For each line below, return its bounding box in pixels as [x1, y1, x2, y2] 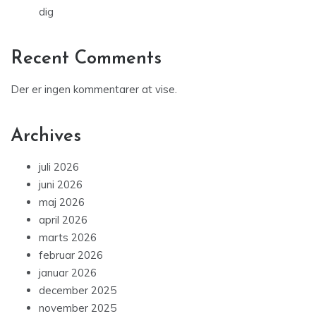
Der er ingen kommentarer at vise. [11, 83, 177, 97]
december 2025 [39, 284, 116, 298]
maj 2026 [39, 195, 85, 209]
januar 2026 [39, 266, 97, 280]
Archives [11, 127, 81, 147]
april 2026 [39, 213, 87, 227]
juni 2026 [39, 178, 83, 192]
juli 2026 [39, 160, 79, 174]
